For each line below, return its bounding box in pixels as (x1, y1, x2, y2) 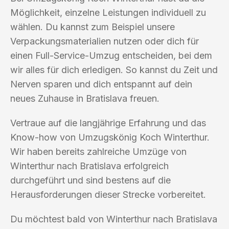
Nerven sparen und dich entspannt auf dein (10, 78, 192, 89)
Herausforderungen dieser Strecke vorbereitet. (10, 189, 206, 200)
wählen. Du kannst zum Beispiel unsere (10, 21, 175, 32)
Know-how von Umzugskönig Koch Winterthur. (10, 131, 210, 143)
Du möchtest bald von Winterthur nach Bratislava (10, 213, 217, 224)
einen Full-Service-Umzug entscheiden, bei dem (10, 50, 212, 61)
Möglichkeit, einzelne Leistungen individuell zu (10, 7, 206, 18)
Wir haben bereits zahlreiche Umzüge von (10, 146, 187, 157)
